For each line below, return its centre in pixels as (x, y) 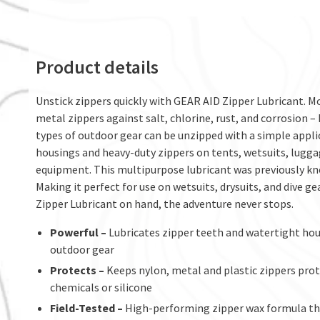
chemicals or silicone (101, 287)
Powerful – (79, 232)
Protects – (78, 270)
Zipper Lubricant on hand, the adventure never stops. (165, 204)
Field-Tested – (87, 308)
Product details (97, 67)
